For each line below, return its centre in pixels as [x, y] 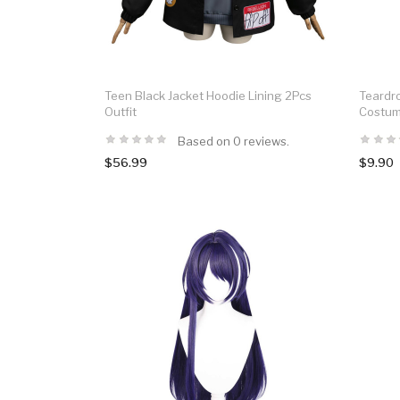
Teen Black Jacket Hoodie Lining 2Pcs [208, 95]
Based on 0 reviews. [233, 141]
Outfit [121, 111]
